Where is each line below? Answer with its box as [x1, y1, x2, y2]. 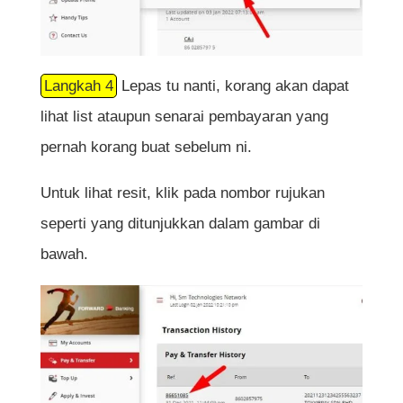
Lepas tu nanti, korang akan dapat [116, 76, 349, 94]
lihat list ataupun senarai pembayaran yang [40, 107, 328, 125]
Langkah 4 [43, 76, 113, 94]
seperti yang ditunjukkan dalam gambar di [40, 214, 320, 232]
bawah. [40, 245, 88, 263]
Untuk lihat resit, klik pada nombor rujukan [40, 184, 325, 201]
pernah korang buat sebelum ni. [40, 138, 252, 156]
